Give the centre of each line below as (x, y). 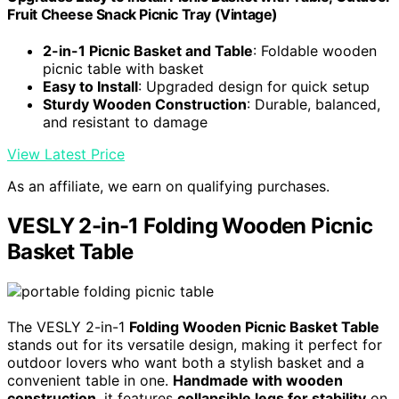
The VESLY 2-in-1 (68, 326)
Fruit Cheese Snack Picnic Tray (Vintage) (143, 14)
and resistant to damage (125, 122)
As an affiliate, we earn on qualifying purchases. (168, 186)
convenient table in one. (90, 380)
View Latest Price (66, 154)
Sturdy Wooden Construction (145, 104)
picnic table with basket (123, 68)
